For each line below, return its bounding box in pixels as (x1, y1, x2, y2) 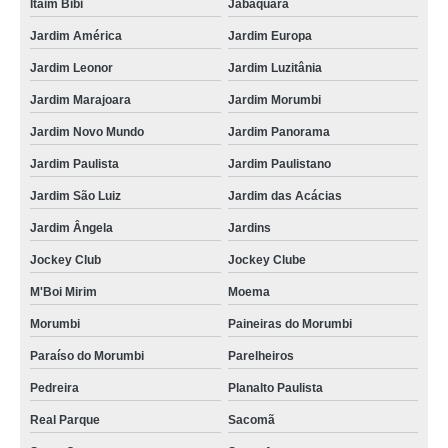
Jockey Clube (227, 253, 306, 268)
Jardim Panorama (227, 125, 330, 140)
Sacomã (227, 413, 275, 428)
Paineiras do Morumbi (227, 317, 352, 332)
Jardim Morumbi (227, 93, 321, 108)
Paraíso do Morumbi (30, 349, 144, 364)
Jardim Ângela (30, 221, 113, 236)
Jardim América (30, 29, 122, 44)
